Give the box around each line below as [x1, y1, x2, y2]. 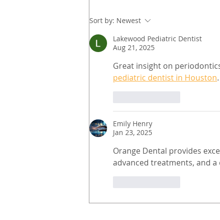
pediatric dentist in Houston [113, 72, 217, 83]
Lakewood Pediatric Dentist [113, 34, 202, 44]
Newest [116, 16, 141, 26]
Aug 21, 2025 [113, 43, 155, 53]
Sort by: [89, 16, 114, 26]
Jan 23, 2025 [113, 128, 152, 137]
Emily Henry [113, 119, 152, 129]
